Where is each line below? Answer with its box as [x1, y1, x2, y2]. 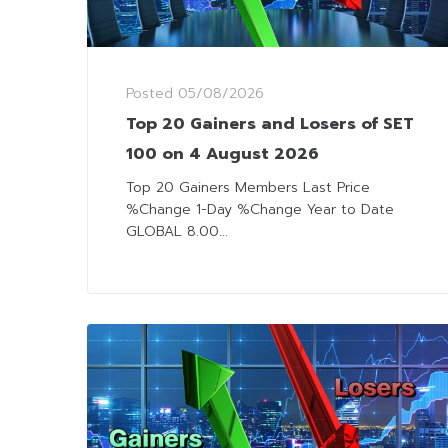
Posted [126, 83, 178, 105]
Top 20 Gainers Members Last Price [126, 177, 370, 199]
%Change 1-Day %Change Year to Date [126, 199, 394, 221]
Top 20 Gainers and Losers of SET [126, 112, 414, 137]
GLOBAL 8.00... [126, 221, 228, 243]
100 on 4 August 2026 [126, 142, 319, 167]
